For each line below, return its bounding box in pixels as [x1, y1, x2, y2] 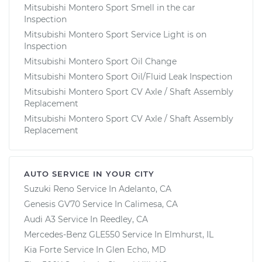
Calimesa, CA [125, 198, 178, 209]
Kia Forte [24, 244, 61, 255]
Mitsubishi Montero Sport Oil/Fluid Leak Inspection [24, 71, 232, 82]
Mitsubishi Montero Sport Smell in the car [24, 2, 195, 13]
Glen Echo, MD [106, 244, 166, 255]
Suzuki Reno [24, 183, 74, 194]
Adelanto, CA [119, 183, 171, 194]
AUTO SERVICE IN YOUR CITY [24, 168, 154, 178]
